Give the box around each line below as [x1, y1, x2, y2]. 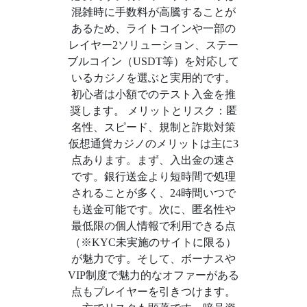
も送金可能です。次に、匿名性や [71, 204, 236, 215]
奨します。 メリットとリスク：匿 [69, 105, 237, 116]
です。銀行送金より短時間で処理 [71, 171, 236, 182]
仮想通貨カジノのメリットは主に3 [68, 138, 238, 149]
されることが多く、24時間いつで [71, 187, 236, 199]
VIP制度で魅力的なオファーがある [67, 269, 239, 281]
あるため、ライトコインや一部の [71, 23, 236, 34]
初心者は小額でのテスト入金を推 [71, 88, 236, 100]
